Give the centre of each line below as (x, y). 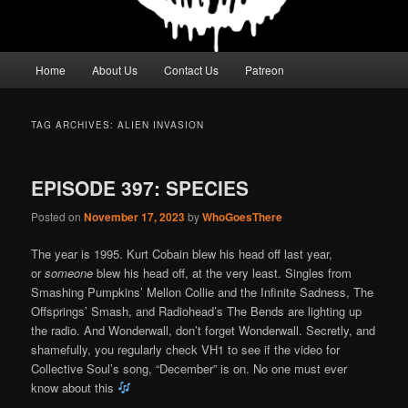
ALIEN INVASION (161, 125)
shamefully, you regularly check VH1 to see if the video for (186, 349)
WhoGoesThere (243, 216)
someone (69, 272)
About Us (114, 70)
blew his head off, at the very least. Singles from (223, 272)
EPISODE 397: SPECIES (140, 188)
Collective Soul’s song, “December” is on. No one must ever (189, 368)
